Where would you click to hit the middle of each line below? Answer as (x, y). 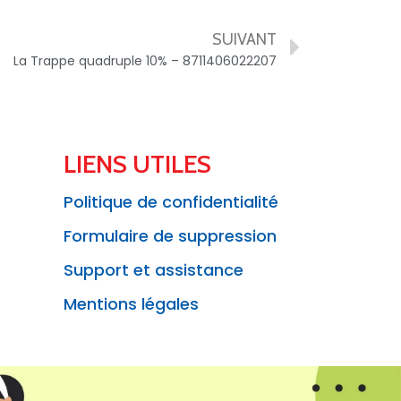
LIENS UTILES (137, 163)
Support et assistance (154, 269)
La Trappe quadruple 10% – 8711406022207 (145, 60)
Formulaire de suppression (170, 235)
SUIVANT (244, 39)
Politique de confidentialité (171, 201)
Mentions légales (131, 303)
